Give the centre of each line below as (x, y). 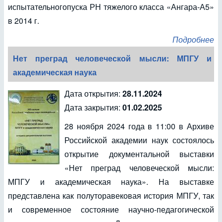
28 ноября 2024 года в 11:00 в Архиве (139, 126)
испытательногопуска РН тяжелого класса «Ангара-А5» (111, 7)
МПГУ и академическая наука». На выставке (111, 182)
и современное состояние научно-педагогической (111, 209)
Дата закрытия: (93, 107)
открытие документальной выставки (139, 154)
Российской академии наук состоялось (139, 140)
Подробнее (193, 39)
